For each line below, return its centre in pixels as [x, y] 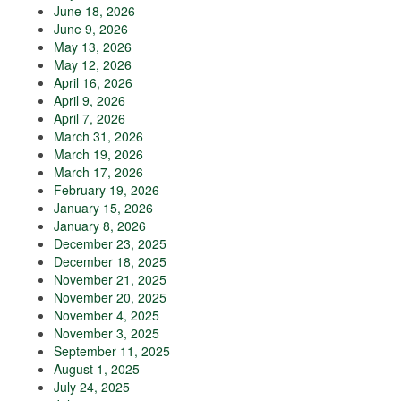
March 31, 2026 [98, 137]
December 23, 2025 [110, 244]
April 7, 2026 [90, 119]
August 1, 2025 [97, 369]
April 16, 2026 [93, 83]
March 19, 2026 [98, 154]
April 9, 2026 [90, 101]
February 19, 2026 [107, 190]
